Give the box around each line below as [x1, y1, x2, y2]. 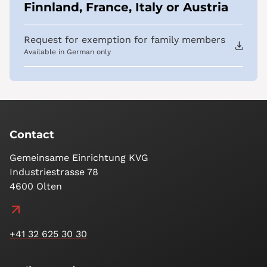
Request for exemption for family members [24, 34, 225, 46]
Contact [10, 128, 54, 142]
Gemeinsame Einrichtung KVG [10, 152, 148, 164]
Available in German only [24, 48, 111, 57]
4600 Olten [10, 181, 62, 193]
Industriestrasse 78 [10, 166, 98, 178]
